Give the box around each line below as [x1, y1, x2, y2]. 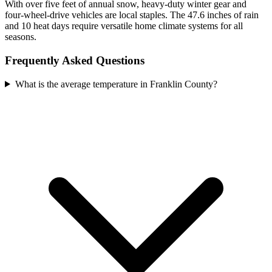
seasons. [5, 32, 36, 42]
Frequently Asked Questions [5, 54, 144, 67]
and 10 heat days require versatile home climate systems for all [5, 21, 243, 32]
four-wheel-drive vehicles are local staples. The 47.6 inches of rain [5, 10, 259, 21]
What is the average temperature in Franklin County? [15, 78, 217, 89]
